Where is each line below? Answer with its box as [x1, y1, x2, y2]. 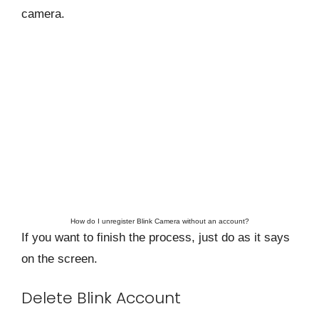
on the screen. [21, 251, 98, 266]
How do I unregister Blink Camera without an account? [70, 217, 249, 226]
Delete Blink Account [21, 286, 181, 309]
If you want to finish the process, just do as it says [21, 230, 290, 244]
